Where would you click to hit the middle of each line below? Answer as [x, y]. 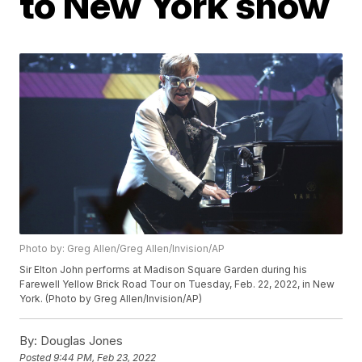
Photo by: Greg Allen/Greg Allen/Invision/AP [122, 249]
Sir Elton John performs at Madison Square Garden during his [164, 270]
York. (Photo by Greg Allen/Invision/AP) [111, 299]
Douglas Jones [80, 341]
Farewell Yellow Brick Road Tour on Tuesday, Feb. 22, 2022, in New [177, 284]
